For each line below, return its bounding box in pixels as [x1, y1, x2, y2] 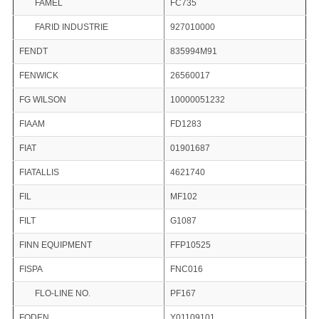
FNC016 [169, 264, 203, 275]
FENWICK [19, 70, 58, 81]
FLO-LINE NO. [34, 288, 90, 299]
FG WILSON [19, 95, 66, 105]
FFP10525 [169, 240, 211, 251]
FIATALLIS [19, 167, 59, 178]
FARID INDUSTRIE [34, 22, 108, 33]
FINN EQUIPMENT [19, 240, 92, 251]
